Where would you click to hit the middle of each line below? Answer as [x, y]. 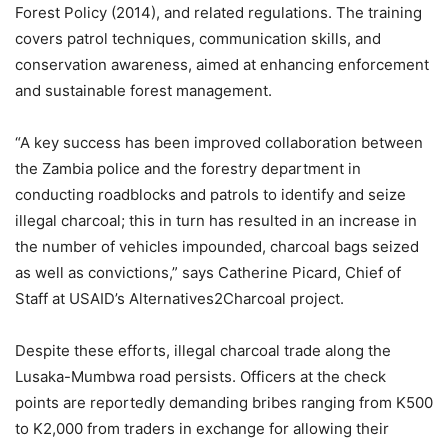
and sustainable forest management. [143, 90]
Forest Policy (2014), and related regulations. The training [218, 12]
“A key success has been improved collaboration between [219, 142]
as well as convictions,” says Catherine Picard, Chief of [208, 272]
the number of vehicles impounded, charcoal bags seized [217, 246]
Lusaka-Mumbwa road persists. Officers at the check [200, 376]
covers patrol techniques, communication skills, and [198, 38]
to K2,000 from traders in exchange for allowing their [202, 428]
